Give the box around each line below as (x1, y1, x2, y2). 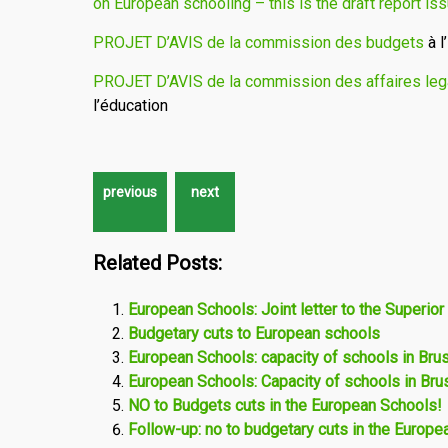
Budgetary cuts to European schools (128, 324, 380, 343)
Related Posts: (93, 251, 222, 275)
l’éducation (93, 96, 168, 115)
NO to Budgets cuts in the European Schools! (128, 396, 442, 415)
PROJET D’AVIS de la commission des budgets (93, 33, 424, 52)
